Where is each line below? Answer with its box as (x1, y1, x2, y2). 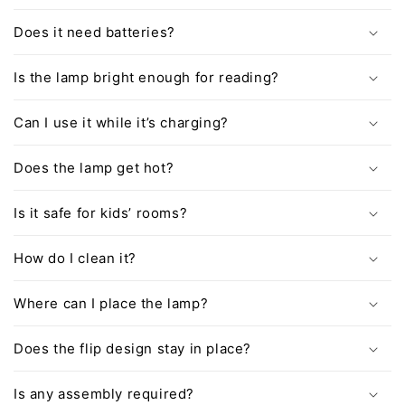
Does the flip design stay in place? (14, 340, 251, 358)
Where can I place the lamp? (14, 295, 209, 313)
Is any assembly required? (14, 385, 194, 403)
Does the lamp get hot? (14, 159, 174, 177)
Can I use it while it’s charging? (14, 114, 229, 132)
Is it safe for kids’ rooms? (14, 204, 188, 222)
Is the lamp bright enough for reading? (14, 69, 279, 87)
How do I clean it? (14, 250, 137, 268)
